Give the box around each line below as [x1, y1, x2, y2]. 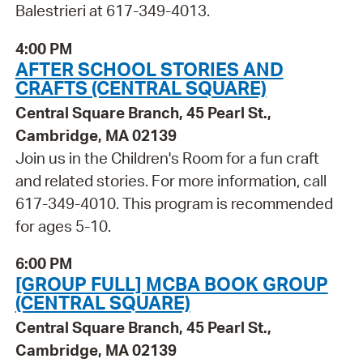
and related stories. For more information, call [15, 170, 327, 190]
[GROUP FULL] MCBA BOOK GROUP [15, 271, 328, 297]
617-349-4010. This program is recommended [15, 193, 333, 213]
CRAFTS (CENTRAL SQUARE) [15, 75, 267, 100]
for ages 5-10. [15, 216, 111, 236]
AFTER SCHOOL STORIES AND [15, 56, 284, 81]
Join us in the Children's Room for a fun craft [15, 147, 319, 168]
